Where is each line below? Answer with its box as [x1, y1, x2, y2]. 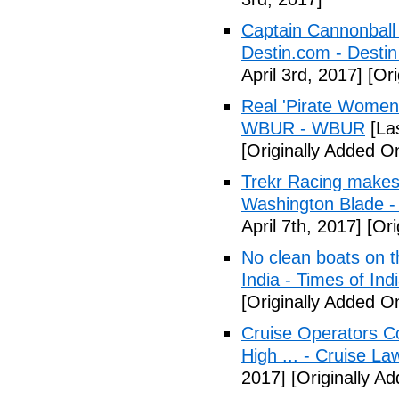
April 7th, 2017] [241, 216, 362, 236]
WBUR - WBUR [241, 118, 365, 138]
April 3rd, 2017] [241, 65, 362, 85]
